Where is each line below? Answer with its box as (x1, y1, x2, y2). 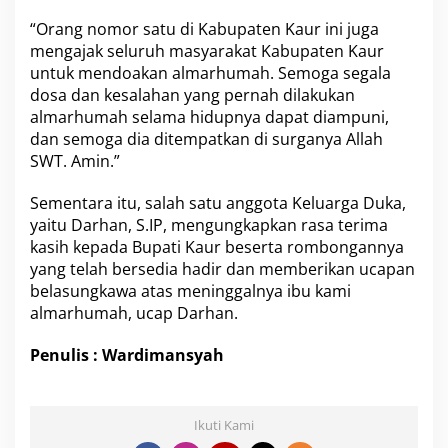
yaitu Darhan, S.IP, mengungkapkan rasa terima (30, 213, 388, 236)
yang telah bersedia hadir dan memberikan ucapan (30, 257, 415, 280)
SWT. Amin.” (30, 149, 120, 172)
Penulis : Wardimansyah (30, 343, 224, 366)
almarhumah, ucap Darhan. (30, 301, 238, 324)
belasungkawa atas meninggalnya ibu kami (30, 279, 351, 302)
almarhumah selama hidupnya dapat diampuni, (30, 105, 389, 128)
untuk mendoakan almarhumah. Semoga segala (30, 61, 391, 84)
